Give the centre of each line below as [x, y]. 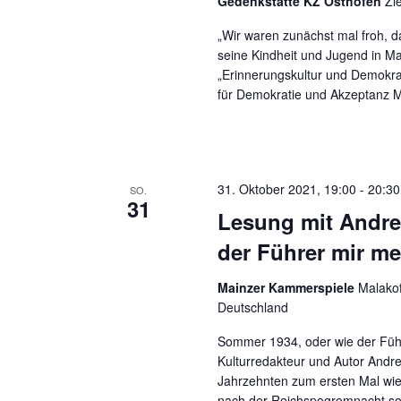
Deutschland [253, 307]
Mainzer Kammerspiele [288, 287]
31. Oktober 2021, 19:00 [287, 189]
